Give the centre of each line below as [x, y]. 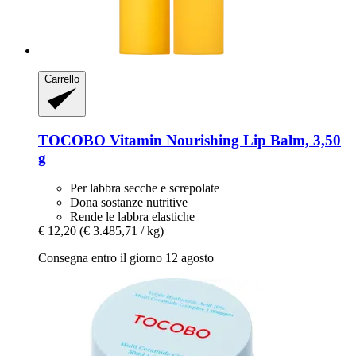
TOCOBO [72, 140]
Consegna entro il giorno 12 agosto [126, 258]
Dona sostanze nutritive [129, 203]
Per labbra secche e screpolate [145, 188]
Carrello [62, 79]
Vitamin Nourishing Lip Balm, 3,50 [223, 140]
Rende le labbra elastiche [132, 217]
